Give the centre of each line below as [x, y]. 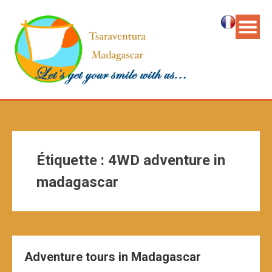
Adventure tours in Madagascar [113, 257]
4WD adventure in [167, 161]
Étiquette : [72, 161]
